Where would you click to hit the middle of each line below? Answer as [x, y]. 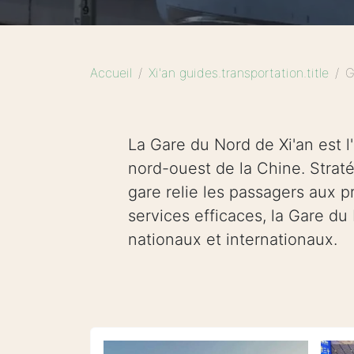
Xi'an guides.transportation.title [239, 73]
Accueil [111, 73]
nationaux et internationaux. [233, 239]
